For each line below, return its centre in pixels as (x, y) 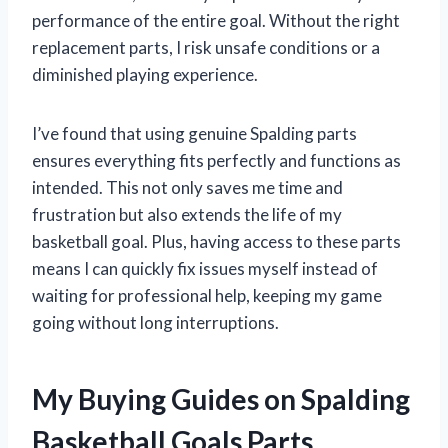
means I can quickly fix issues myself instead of (205, 268)
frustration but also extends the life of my (187, 214)
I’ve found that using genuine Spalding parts (194, 133)
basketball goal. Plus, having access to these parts (216, 241)
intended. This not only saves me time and (187, 187)
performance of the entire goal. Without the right (216, 20)
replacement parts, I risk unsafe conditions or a (206, 47)
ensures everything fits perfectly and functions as (216, 160)
